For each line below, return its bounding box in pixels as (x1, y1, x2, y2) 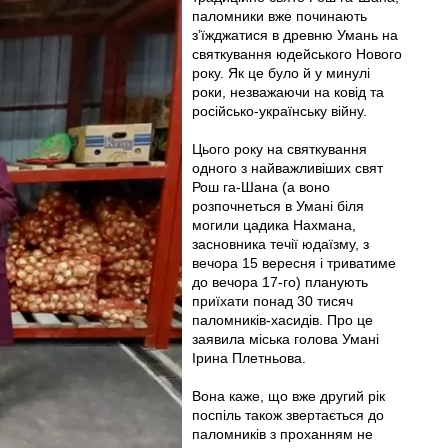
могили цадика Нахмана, (191, 216, 356, 233)
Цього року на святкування (191, 140, 367, 157)
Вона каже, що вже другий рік (191, 387, 385, 404)
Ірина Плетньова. (191, 349, 306, 366)
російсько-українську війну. (191, 102, 367, 119)
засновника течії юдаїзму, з (191, 235, 369, 252)
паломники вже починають (191, 7, 367, 24)
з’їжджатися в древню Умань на (191, 26, 398, 43)
